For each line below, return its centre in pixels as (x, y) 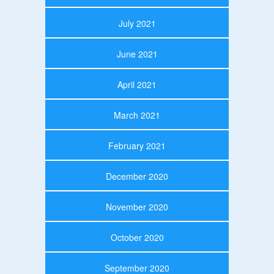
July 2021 (137, 23)
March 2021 (137, 115)
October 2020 (137, 237)
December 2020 (137, 176)
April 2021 (137, 84)
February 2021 (137, 145)
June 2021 (137, 54)
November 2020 (137, 206)
